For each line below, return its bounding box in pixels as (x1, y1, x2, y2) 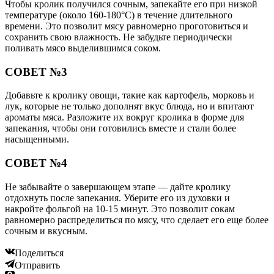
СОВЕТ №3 (5, 65, 67, 78)
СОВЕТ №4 (5, 156, 67, 169)
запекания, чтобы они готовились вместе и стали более (5, 123, 236, 134)
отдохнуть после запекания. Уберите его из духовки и (5, 192, 230, 203)
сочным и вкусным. (5, 225, 87, 236)
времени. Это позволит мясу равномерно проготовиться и (5, 20, 248, 31)
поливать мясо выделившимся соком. (5, 42, 161, 53)
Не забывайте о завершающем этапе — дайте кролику (5, 181, 231, 192)
